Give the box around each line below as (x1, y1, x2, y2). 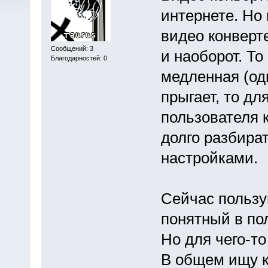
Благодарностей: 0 (50, 54, 107, 62)
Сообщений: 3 (50, 44, 93, 52)
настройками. (160, 149, 258, 167)
